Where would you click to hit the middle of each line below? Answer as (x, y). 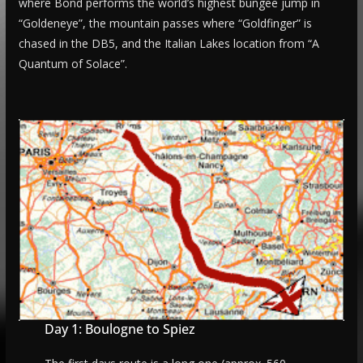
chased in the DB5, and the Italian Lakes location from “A (169, 43)
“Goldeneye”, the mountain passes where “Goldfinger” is (165, 23)
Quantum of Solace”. (73, 63)
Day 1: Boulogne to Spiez (120, 329)
